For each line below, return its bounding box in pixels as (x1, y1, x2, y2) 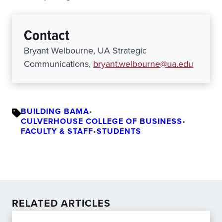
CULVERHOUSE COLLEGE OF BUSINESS (21, 115, 182, 127)
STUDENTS (97, 125, 141, 137)
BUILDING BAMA (21, 106, 89, 117)
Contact (24, 24, 69, 46)
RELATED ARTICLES (12, 196, 111, 211)
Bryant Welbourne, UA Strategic (24, 44, 147, 57)
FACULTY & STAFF (21, 125, 93, 137)
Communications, (24, 57, 93, 70)
